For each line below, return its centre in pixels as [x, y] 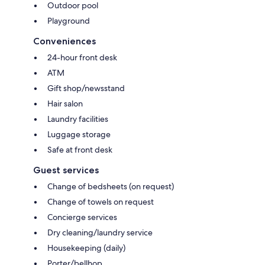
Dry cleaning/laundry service [100, 233]
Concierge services [82, 217]
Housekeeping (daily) [86, 248]
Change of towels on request [101, 202]
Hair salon [65, 104]
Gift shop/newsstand [86, 88]
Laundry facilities [78, 119]
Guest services [66, 170]
